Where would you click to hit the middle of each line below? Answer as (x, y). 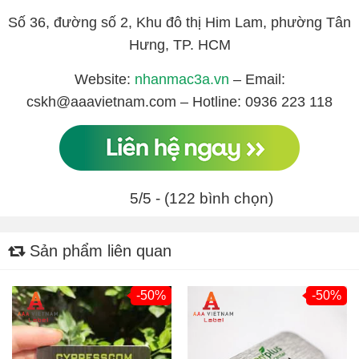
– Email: (257, 79)
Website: (104, 79)
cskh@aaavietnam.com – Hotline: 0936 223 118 (179, 101)
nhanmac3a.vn (182, 79)
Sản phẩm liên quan (98, 250)
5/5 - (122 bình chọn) (202, 198)
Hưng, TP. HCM (179, 44)
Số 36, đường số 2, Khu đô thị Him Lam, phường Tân (179, 22)
